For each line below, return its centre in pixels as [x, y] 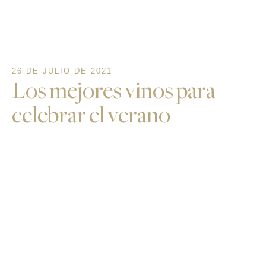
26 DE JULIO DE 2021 [62, 71]
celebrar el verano [91, 115]
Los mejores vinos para [114, 91]
